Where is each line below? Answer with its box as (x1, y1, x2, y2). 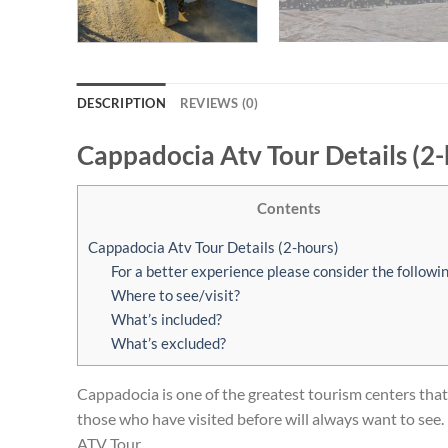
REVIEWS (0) (179, 94, 259, 111)
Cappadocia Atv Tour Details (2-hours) (88, 237, 339, 256)
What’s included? (110, 309, 222, 328)
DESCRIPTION (77, 94, 166, 111)
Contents (256, 198, 321, 217)
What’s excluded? (110, 333, 226, 352)
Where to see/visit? (110, 285, 240, 304)
